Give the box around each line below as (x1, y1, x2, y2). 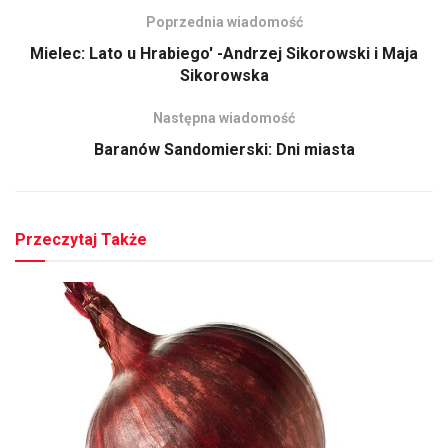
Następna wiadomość (153, 109, 295, 126)
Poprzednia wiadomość (145, 13, 303, 30)
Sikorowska (179, 65, 269, 85)
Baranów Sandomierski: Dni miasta (93, 139, 355, 159)
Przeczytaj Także (15, 229, 147, 249)
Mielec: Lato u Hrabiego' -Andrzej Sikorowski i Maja (30, 43, 418, 63)
